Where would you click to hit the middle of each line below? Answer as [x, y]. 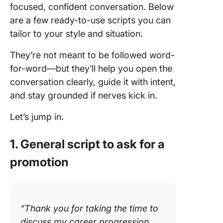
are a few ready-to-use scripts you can [90, 20]
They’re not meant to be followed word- [92, 55]
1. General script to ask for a [87, 144]
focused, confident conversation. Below [92, 7]
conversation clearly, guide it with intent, [93, 82]
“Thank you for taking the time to [89, 209]
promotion [39, 162]
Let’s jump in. [37, 117]
